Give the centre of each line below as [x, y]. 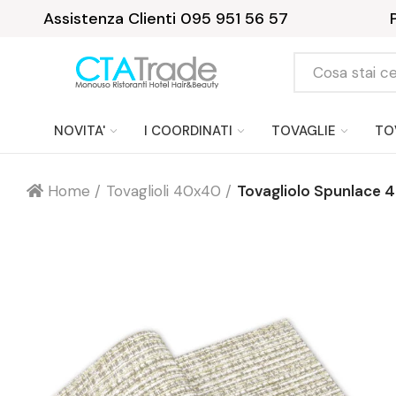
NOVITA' [80, 130]
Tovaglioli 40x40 [164, 191]
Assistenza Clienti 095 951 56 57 [165, 19]
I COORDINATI [188, 130]
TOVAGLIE [304, 130]
